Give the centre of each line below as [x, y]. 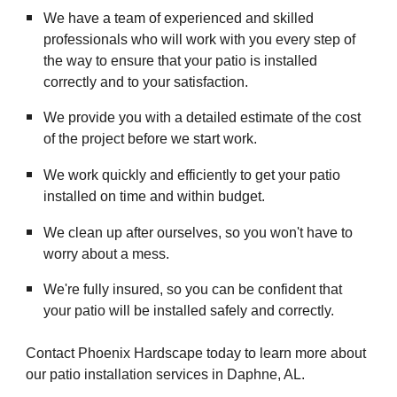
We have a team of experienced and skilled [179, 18]
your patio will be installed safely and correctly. [189, 311]
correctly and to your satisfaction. [146, 82]
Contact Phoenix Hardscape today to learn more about [196, 354]
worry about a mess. [107, 253]
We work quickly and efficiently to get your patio [192, 175]
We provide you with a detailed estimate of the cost [202, 118]
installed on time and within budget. [155, 196]
